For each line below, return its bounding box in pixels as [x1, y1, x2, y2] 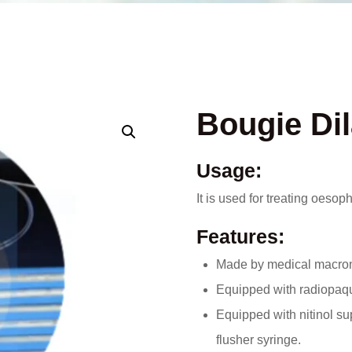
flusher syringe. [215, 333, 301, 346]
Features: [196, 225, 284, 247]
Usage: [196, 159, 262, 181]
